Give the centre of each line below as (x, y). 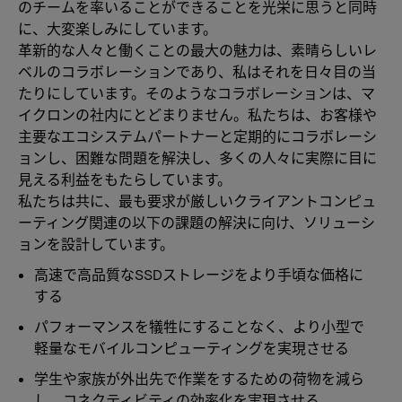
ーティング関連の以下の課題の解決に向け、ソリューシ (197, 222)
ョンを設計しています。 (96, 244)
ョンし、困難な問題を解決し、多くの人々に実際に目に (197, 157)
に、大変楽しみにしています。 (118, 28)
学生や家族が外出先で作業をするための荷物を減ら (199, 378)
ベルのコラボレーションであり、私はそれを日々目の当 (197, 71)
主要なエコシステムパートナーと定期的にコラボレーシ (197, 136)
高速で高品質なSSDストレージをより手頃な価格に (199, 274)
